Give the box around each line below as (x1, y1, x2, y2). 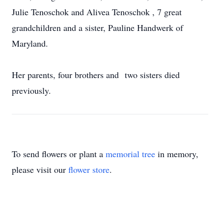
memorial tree (106, 148, 155, 160)
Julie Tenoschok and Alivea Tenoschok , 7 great (12, 6, 182, 18)
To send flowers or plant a (12, 148, 106, 160)
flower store (68, 164, 110, 175)
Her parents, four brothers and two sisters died (12, 69, 180, 81)
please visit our (12, 164, 68, 175)
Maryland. (12, 37, 48, 49)
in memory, (155, 148, 198, 160)
